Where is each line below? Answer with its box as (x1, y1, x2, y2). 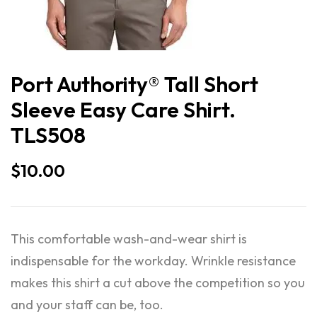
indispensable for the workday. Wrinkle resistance (11, 253, 296, 269)
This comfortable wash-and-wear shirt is (11, 231, 247, 247)
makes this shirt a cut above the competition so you (11, 275, 305, 291)
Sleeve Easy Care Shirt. (11, 96, 236, 123)
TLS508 (11, 122, 86, 149)
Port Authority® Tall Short (11, 71, 258, 98)
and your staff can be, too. (11, 296, 163, 313)
